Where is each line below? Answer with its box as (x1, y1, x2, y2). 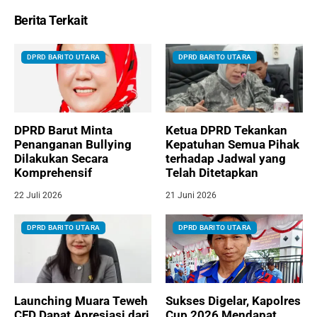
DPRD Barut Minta (14, 122, 113, 137)
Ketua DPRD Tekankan (166, 122, 287, 137)
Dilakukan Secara (14, 151, 108, 166)
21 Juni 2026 (166, 190, 217, 200)
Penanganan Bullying (14, 137, 132, 151)
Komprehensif (14, 165, 92, 180)
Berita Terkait (14, 12, 88, 28)
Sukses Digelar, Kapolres (166, 293, 301, 308)
